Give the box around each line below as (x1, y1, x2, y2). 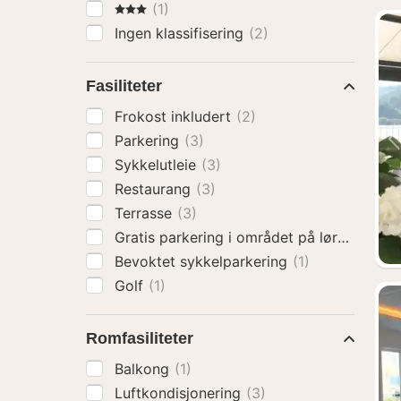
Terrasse (115, 204, 176, 222)
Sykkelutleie (115, 156, 200, 174)
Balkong (115, 360, 174, 378)
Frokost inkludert (115, 107, 235, 125)
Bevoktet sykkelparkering (115, 252, 292, 270)
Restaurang (115, 180, 195, 198)
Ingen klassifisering (115, 24, 248, 42)
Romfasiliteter (86, 329, 193, 347)
